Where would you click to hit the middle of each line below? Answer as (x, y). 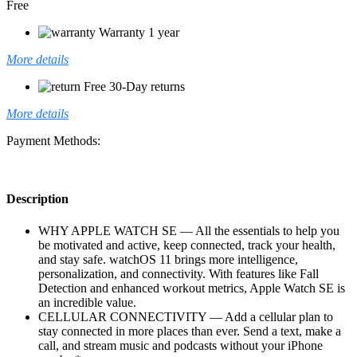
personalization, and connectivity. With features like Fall (178, 273)
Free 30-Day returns (134, 87)
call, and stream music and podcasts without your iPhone (180, 345)
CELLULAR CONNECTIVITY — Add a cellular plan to (186, 316)
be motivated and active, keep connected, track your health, (187, 245)
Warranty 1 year (139, 33)
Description (37, 199)
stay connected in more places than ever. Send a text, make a (190, 331)
